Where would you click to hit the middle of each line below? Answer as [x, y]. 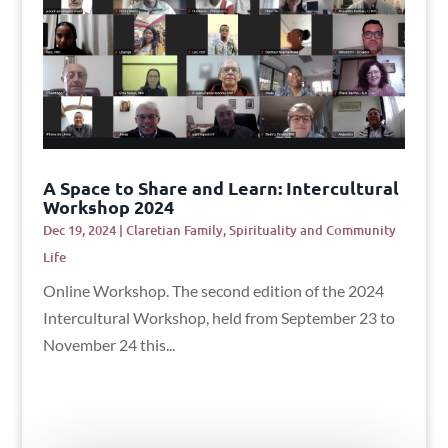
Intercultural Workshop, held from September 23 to [218, 318]
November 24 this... [108, 345]
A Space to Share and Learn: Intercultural [220, 188]
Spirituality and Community [312, 230]
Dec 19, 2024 [79, 230]
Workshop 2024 [108, 207]
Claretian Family [174, 230]
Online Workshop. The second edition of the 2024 [213, 291]
